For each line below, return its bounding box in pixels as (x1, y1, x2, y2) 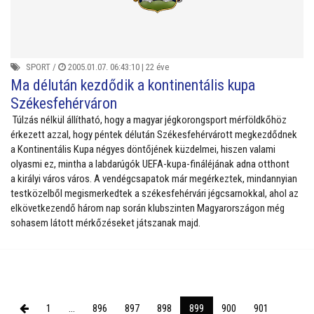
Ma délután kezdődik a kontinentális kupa (11, 76, 255, 95)
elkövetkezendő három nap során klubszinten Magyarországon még (11, 202, 285, 215)
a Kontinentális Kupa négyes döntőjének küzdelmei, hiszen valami (11, 143, 275, 156)
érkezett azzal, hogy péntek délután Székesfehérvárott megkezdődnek (11, 128, 297, 142)
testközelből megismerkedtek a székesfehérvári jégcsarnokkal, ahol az (11, 187, 299, 200)
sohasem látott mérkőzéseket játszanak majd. (11, 217, 200, 230)
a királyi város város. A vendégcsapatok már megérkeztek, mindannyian (11, 172, 297, 186)
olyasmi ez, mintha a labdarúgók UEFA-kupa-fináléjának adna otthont (11, 158, 289, 171)
